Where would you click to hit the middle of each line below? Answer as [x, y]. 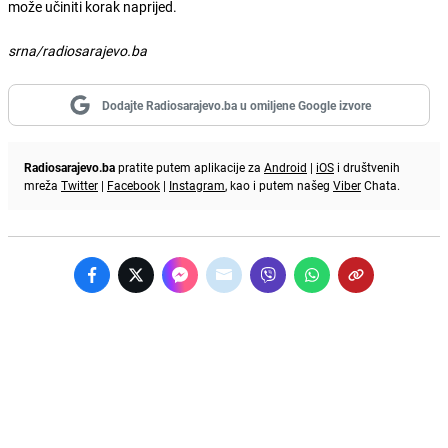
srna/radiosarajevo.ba [77, 50]
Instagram [197, 184]
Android [285, 166]
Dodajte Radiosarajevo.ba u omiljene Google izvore [236, 104]
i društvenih [367, 166]
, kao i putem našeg [279, 184]
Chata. [380, 184]
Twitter [79, 184]
